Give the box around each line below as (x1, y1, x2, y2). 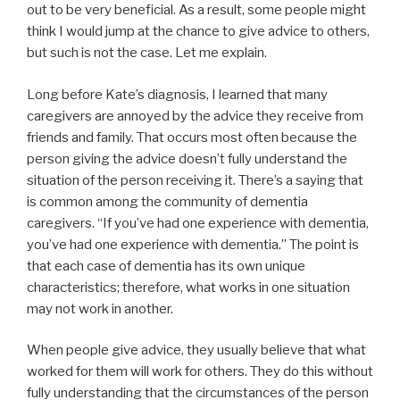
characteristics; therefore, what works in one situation (27, 279, 350, 296)
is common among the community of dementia (27, 193, 308, 210)
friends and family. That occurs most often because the (27, 129, 357, 146)
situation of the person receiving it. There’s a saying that (27, 171, 363, 188)
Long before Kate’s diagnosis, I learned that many (27, 86, 328, 103)
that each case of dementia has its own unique (27, 257, 305, 274)
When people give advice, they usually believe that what (27, 342, 366, 359)
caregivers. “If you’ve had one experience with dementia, (27, 214, 369, 231)
